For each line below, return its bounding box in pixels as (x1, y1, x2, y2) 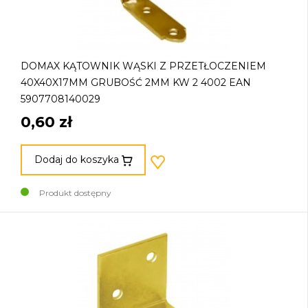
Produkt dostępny (39, 187, 111, 198)
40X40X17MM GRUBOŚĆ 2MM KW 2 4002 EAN (21, 76, 251, 89)
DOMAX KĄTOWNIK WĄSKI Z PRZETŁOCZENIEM (21, 60, 266, 73)
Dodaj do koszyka (34, 153, 119, 166)
